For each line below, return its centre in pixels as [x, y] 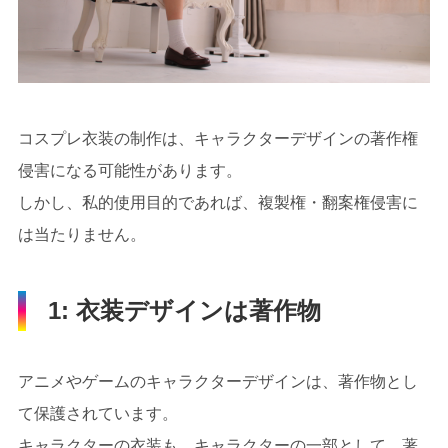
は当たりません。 [81, 234]
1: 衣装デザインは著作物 [184, 310]
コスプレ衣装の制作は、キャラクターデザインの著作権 [217, 138]
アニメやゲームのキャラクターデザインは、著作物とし [217, 381]
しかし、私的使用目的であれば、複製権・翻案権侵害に [217, 202]
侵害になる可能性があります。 [129, 170]
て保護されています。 [97, 413]
